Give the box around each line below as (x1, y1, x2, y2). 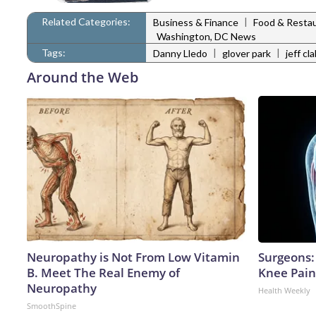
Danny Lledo (153, 47, 207, 60)
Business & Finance (153, 16, 238, 29)
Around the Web (27, 67, 138, 87)
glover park (222, 47, 271, 60)
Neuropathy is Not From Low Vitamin (27, 248, 240, 265)
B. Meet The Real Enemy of (27, 264, 180, 281)
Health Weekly (258, 284, 310, 296)
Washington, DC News (157, 30, 256, 42)
